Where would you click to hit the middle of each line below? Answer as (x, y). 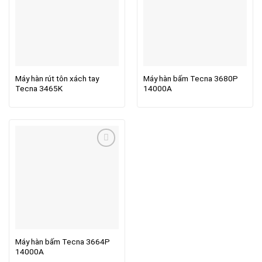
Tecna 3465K (39, 89)
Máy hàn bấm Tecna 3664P (62, 242)
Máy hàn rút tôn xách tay (57, 79)
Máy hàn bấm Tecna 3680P (190, 79)
